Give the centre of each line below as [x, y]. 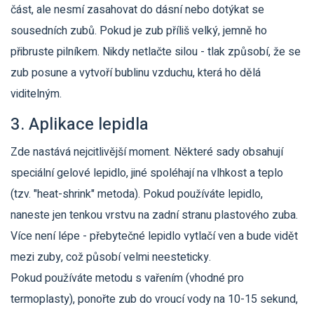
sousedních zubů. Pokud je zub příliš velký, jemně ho [139, 31]
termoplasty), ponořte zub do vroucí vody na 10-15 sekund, [154, 300]
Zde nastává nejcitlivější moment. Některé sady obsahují [147, 152]
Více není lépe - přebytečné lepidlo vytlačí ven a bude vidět [154, 237]
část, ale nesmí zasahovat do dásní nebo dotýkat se [137, 10]
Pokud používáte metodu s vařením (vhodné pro [127, 279]
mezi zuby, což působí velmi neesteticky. [111, 258]
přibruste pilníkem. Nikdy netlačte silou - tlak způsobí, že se [156, 52]
